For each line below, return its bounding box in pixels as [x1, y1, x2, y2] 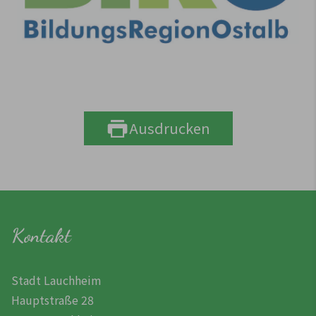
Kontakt [11, 224, 71, 248]
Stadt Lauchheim [11, 272, 102, 289]
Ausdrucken [128, 118, 210, 139]
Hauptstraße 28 [11, 291, 94, 309]
